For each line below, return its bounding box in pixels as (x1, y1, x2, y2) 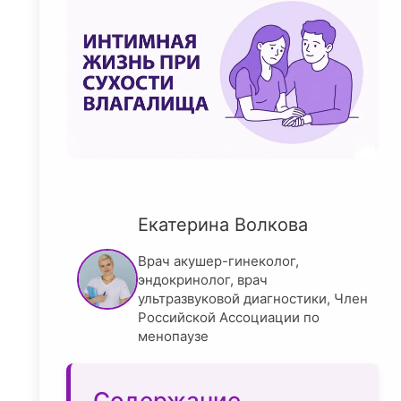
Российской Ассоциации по (138, 309, 320, 327)
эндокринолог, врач (138, 271, 268, 289)
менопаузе (138, 328, 209, 346)
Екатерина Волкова (138, 214, 308, 236)
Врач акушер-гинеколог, (138, 252, 299, 270)
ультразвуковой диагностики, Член (138, 290, 368, 308)
